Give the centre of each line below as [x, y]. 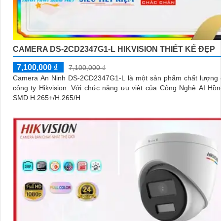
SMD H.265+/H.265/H [47, 98]
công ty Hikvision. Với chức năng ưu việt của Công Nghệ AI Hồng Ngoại [42, 88]
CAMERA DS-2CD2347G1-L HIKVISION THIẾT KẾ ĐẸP [114, 49]
